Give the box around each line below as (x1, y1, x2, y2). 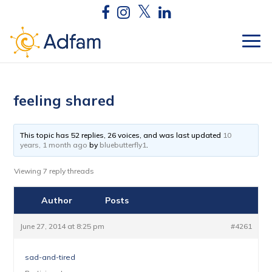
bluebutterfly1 (100, 140, 147, 149)
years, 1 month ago (20, 140, 88, 149)
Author (41, 195, 72, 206)
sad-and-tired (25, 253, 76, 262)
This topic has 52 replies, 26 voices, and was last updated (20, 131, 223, 140)
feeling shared (13, 91, 115, 109)
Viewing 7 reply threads (14, 166, 95, 175)
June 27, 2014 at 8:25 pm (20, 222, 105, 231)
